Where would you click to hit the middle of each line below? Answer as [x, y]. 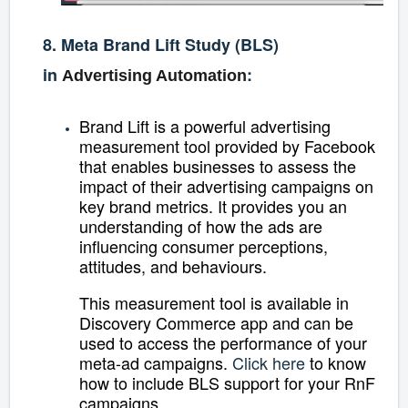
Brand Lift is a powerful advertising [205, 126]
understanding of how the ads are [201, 226]
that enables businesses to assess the [218, 166]
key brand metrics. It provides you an [213, 206]
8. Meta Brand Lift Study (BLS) [161, 45]
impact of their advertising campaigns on [226, 186]
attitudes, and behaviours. [175, 266]
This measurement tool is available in [214, 303]
